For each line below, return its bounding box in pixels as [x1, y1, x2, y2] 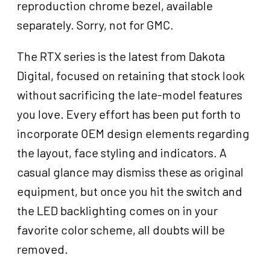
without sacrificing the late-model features [17, 87, 242, 102]
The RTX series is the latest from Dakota [17, 49, 225, 64]
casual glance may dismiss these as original [17, 165, 243, 180]
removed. [17, 242, 68, 257]
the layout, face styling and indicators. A [17, 145, 227, 160]
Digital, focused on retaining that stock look [17, 68, 245, 83]
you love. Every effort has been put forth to [17, 107, 240, 122]
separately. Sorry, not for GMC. [17, 17, 174, 33]
